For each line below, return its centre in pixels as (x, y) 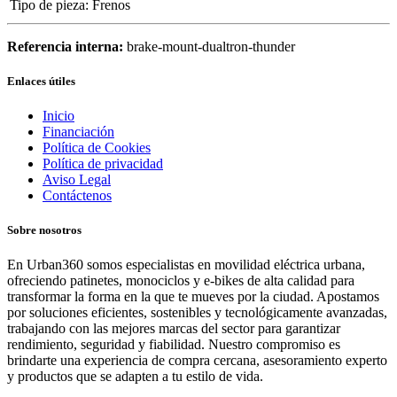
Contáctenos (77, 195)
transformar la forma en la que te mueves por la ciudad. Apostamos (193, 297)
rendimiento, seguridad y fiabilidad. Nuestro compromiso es (174, 345)
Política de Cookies (97, 147)
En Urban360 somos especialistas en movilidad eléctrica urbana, (186, 265)
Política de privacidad (103, 163)
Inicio (58, 115)
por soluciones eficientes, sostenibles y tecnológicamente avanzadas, (197, 313)
